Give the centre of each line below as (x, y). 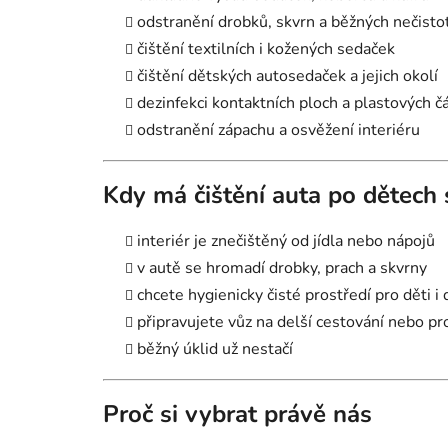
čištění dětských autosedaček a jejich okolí (287, 75)
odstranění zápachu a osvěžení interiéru (278, 129)
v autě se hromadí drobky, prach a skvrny (282, 267)
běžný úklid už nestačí (215, 348)
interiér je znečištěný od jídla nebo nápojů (286, 240)
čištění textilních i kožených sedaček (266, 48)
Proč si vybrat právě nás (237, 413)
